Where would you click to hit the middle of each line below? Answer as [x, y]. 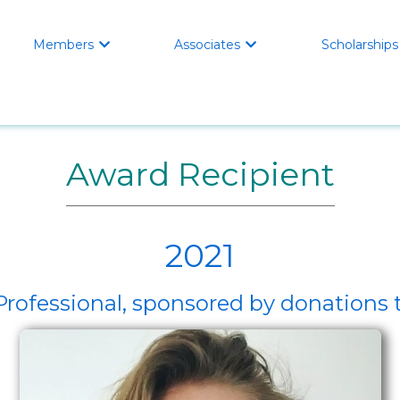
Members [64, 45]
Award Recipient [200, 174]
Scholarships [359, 45]
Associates [208, 45]
